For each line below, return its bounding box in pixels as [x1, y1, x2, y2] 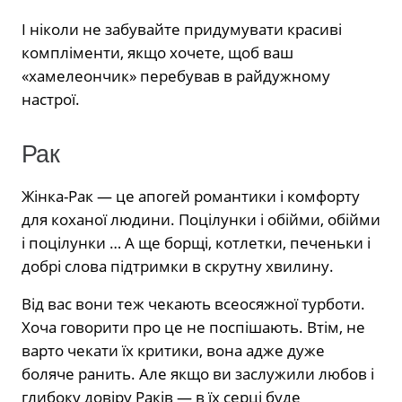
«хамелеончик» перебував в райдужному [22, 66, 330, 87]
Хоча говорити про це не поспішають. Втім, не [22, 316, 365, 337]
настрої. [22, 89, 80, 110]
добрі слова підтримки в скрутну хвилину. [22, 255, 334, 276]
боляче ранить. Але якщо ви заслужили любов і [22, 363, 374, 384]
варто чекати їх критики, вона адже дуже [22, 339, 325, 361]
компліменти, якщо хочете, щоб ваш [22, 42, 293, 64]
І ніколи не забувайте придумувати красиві [22, 19, 342, 40]
